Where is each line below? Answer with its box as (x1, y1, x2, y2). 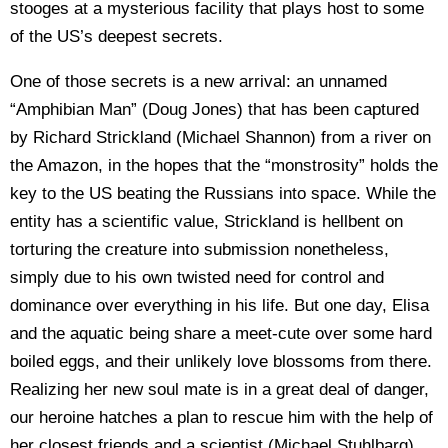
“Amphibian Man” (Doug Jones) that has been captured (10, 100, 419, 119)
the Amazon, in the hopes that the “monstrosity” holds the (10, 156, 438, 175)
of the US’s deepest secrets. (10, 27, 223, 46)
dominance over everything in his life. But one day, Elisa (10, 296, 429, 315)
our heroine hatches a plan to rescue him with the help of (10, 408, 433, 427)
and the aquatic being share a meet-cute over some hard (10, 324, 432, 343)
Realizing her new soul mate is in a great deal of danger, (10, 380, 429, 399)
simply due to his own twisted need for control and (10, 268, 384, 287)
